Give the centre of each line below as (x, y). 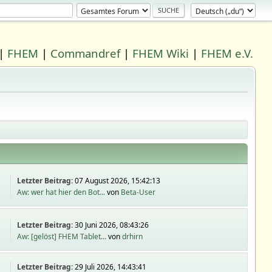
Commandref (86, 53)
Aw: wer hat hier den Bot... (61, 192)
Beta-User (138, 192)
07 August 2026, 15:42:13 (118, 180)
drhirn (133, 236)
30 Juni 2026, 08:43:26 (112, 225)
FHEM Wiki (161, 53)
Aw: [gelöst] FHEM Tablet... (62, 236)
